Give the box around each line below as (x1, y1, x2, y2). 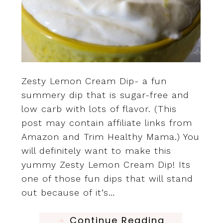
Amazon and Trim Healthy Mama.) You (21, 131, 200, 142)
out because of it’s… (21, 187, 115, 198)
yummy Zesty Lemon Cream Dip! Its (21, 159, 191, 170)
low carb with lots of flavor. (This (21, 104, 177, 114)
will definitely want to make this (21, 145, 171, 156)
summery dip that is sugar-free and (21, 90, 189, 101)
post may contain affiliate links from (21, 117, 192, 128)
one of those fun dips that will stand (21, 173, 193, 184)
